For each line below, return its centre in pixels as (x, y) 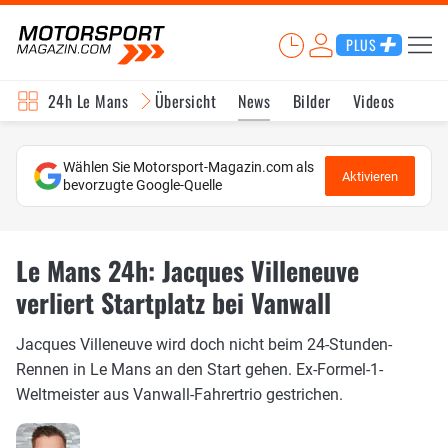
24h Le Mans (88, 101)
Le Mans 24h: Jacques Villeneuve (187, 270)
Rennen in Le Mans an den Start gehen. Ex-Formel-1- (199, 369)
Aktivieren (370, 176)
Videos (373, 101)
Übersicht (185, 101)
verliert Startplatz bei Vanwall (173, 302)
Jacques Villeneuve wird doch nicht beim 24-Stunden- (204, 344)
